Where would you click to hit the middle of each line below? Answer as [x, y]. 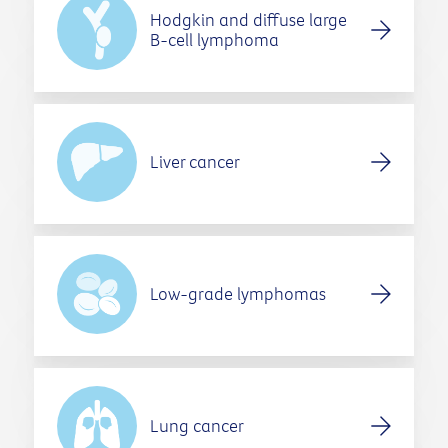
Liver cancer [194, 162]
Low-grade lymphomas [237, 294]
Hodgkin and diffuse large [248, 20]
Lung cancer [196, 426]
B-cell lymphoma [214, 40]
